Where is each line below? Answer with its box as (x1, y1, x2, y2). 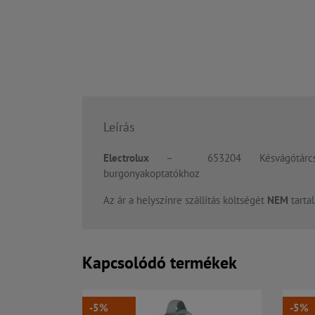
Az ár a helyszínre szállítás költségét (103, 193, 264, 207)
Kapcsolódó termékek (82, 251, 237, 274)
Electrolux (103, 150, 149, 165)
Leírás (103, 118, 135, 135)
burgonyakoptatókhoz (103, 166, 200, 180)
